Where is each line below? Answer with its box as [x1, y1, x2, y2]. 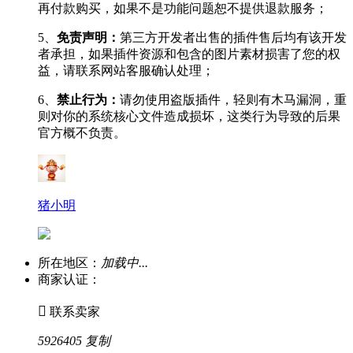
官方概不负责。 [38, 125, 126, 139]
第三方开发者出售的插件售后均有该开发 [120, 30, 347, 44]
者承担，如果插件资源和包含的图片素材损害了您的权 [38, 46, 340, 61]
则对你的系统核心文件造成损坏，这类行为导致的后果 [38, 109, 340, 123]
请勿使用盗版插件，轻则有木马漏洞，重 [120, 92, 347, 106]
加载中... [101, 255, 148, 269]
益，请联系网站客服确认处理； [38, 63, 214, 77]
